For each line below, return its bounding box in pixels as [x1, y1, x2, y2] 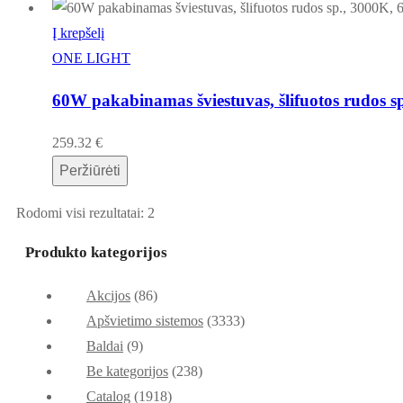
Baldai [86, 337, 123, 354]
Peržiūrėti [59, 162, 121, 178]
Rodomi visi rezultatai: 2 [16, 204, 155, 220]
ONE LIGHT [52, 50, 130, 67]
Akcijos [86, 287, 130, 303]
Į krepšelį [52, 25, 104, 41]
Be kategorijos [86, 363, 168, 379]
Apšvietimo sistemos [86, 312, 203, 328]
